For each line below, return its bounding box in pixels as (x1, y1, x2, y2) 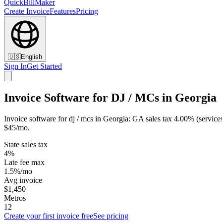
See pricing (93, 211, 128, 220)
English (21, 53, 42, 60)
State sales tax (4, 140, 48, 149)
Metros (4, 193, 26, 202)
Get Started (27, 62, 62, 70)
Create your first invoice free (4, 211, 93, 220)
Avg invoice (4, 175, 42, 184)
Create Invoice (4, 7, 50, 15)
